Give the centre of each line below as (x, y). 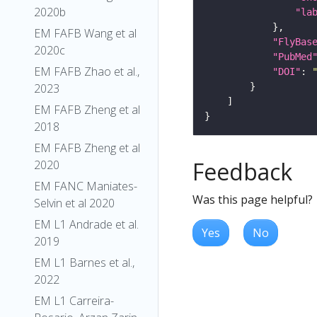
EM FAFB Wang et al (85, 33)
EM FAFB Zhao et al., (87, 71)
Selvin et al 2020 (74, 203)
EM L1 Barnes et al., (84, 263)
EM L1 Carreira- (74, 301)
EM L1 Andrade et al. (86, 224)
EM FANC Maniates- (86, 186)
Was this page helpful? (253, 199)
